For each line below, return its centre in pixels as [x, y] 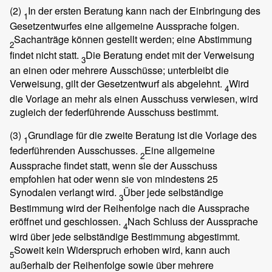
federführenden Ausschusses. [75, 151]
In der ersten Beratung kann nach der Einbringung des [144, 11]
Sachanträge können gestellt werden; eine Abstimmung [133, 39]
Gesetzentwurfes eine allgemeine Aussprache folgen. [124, 26]
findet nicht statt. [46, 55]
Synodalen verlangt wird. [64, 192]
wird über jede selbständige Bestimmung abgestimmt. [125, 236]
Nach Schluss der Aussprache [193, 221]
